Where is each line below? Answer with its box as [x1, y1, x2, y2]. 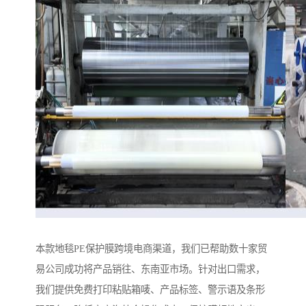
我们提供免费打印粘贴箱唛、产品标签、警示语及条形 [36, 283, 265, 295]
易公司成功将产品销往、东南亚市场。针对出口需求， [36, 263, 265, 275]
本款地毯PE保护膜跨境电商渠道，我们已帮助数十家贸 [36, 242, 267, 254]
